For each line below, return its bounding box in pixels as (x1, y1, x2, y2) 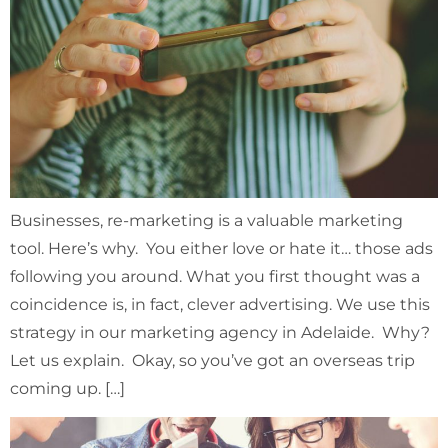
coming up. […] (10, 378, 125, 398)
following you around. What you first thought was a (10, 266, 420, 286)
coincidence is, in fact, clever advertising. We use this (10, 294, 430, 314)
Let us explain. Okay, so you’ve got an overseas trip (10, 350, 415, 370)
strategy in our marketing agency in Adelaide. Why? (10, 322, 430, 342)
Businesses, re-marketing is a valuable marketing (10, 210, 403, 230)
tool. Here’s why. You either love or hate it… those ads (10, 238, 433, 258)
